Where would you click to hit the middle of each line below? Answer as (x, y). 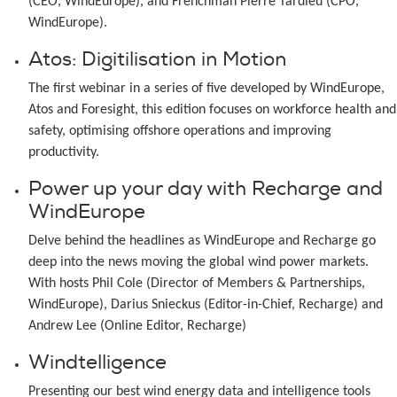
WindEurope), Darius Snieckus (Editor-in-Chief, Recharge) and (206, 305)
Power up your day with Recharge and (206, 189)
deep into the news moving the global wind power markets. (198, 262)
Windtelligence (97, 362)
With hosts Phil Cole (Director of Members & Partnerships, (197, 284)
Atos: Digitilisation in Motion (157, 59)
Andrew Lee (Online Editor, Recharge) (137, 326)
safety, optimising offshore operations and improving (180, 131)
